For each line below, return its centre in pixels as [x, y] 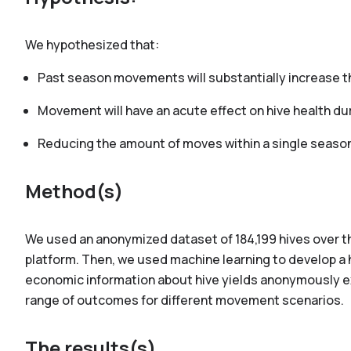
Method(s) [74, 191]
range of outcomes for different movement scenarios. [186, 300]
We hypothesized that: [92, 45]
